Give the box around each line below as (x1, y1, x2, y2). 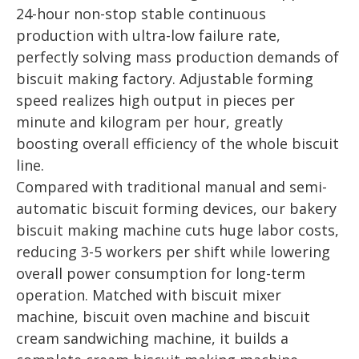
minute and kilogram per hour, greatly (16, 112, 283, 131)
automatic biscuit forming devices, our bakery (16, 199, 337, 218)
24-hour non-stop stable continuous (16, 4, 266, 23)
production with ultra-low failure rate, (16, 26, 280, 45)
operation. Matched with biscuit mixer (16, 285, 281, 305)
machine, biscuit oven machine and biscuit (16, 307, 310, 326)
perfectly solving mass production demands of (16, 47, 339, 67)
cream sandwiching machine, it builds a (16, 329, 288, 348)
